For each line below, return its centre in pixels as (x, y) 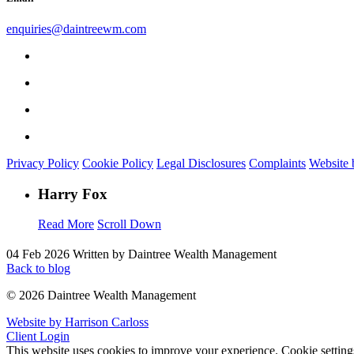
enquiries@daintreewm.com (76, 29)
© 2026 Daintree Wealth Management (101, 296)
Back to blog (38, 269)
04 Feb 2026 (38, 254)
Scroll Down (129, 224)
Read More (66, 224)
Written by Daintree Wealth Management (175, 254)
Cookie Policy (118, 164)
